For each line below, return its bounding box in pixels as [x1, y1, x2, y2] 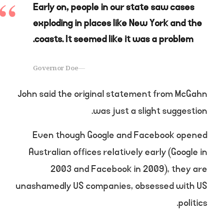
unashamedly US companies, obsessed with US [15, 178, 207, 193]
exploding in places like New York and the [33, 15, 202, 31]
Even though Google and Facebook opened [32, 127, 207, 142]
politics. [178, 195, 207, 210]
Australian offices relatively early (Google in [29, 144, 207, 159]
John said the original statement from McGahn [17, 86, 207, 101]
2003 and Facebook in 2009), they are [50, 161, 207, 176]
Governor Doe [33, 63, 79, 75]
